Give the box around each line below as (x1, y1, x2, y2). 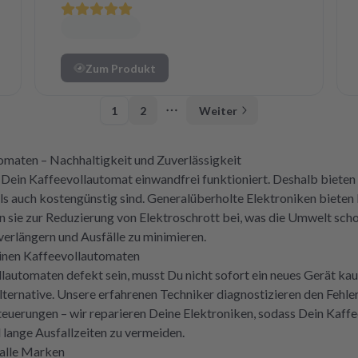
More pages (170, 110, 237, 126)
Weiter (199, 103, 237, 117)
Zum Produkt (86, 61, 157, 75)
